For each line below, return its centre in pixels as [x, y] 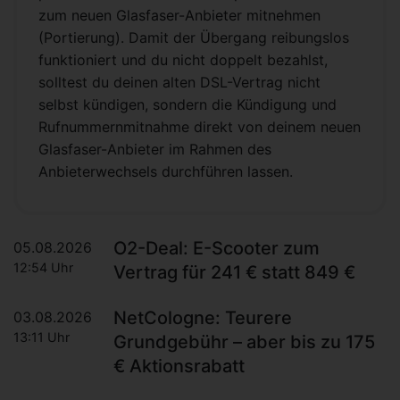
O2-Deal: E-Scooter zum [217, 249]
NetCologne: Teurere [203, 318]
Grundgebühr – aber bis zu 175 [244, 342]
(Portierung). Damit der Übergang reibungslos [194, 38]
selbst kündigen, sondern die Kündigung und [187, 105]
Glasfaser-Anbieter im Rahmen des [155, 150]
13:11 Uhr [42, 337]
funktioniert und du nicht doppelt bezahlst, [183, 60]
